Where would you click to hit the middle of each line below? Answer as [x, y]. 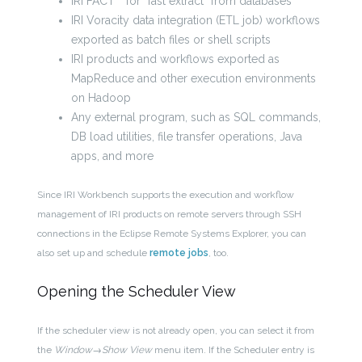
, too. [219, 253]
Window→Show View [103, 350]
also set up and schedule [94, 253]
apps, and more [113, 156]
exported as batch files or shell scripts [171, 40]
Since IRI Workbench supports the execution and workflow [166, 195]
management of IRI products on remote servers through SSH [170, 215]
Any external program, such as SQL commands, [196, 118]
